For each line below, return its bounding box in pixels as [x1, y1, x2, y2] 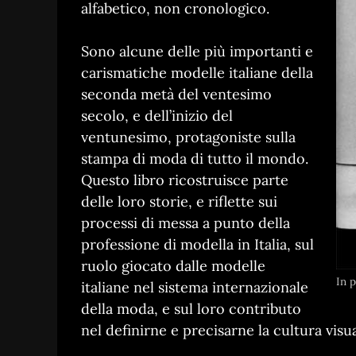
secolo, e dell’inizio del [81, 106, 233, 126]
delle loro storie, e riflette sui [81, 192, 277, 211]
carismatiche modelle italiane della [81, 64, 313, 83]
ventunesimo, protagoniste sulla [81, 128, 296, 147]
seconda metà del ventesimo [81, 85, 272, 104]
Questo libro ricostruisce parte [81, 171, 288, 190]
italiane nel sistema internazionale [81, 278, 308, 297]
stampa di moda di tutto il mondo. [81, 149, 308, 168]
